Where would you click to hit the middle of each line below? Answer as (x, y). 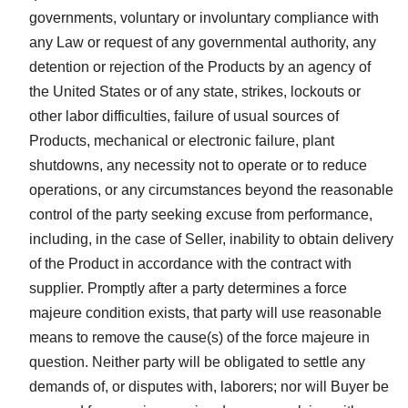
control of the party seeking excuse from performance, (201, 214)
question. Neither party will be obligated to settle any (197, 362)
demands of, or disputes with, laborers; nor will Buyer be (209, 386)
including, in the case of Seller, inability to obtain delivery (211, 239)
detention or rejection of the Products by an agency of (200, 66)
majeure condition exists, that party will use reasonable (205, 312)
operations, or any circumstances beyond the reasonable (211, 189)
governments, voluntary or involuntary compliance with (204, 17)
